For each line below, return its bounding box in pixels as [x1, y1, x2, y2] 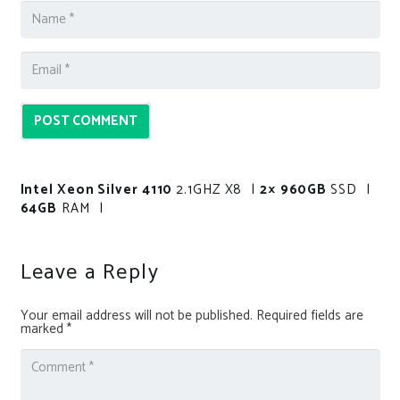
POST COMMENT [33, 109, 137, 132]
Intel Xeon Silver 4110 [20, 178, 177, 201]
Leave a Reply [20, 254, 166, 290]
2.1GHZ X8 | [176, 178, 260, 201]
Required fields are [255, 304, 363, 327]
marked [20, 317, 67, 340]
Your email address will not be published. [20, 304, 253, 327]
